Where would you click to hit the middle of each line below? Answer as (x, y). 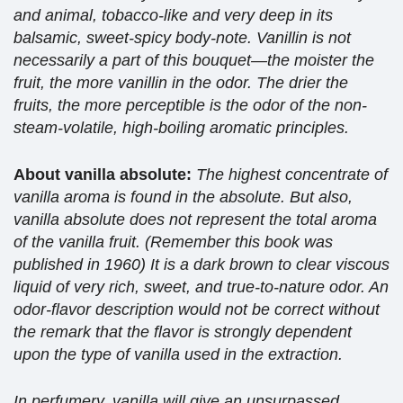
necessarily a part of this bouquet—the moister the (194, 60)
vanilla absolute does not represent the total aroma (195, 219)
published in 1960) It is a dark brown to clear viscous (201, 264)
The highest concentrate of (292, 174)
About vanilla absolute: (103, 174)
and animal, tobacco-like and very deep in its (173, 15)
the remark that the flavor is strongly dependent (183, 331)
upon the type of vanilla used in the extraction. (178, 354)
